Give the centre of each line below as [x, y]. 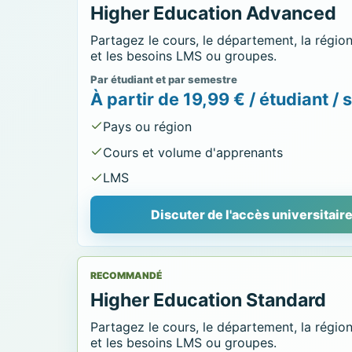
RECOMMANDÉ [126, 275]
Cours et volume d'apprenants [193, 152]
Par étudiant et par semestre [164, 79]
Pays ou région [148, 126]
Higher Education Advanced [214, 14]
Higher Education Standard [209, 300]
